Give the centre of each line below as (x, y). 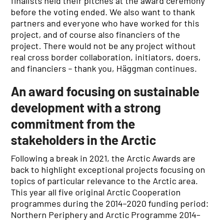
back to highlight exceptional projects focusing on (108, 169)
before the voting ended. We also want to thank (103, 12)
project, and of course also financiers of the (96, 34)
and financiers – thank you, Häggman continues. (104, 68)
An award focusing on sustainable (105, 91)
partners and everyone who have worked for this (105, 23)
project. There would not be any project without (104, 46)
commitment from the (73, 124)
